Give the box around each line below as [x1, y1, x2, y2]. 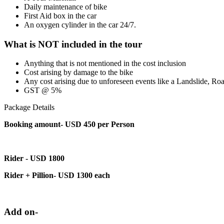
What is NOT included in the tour [4, 38, 142, 49]
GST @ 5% [24, 86, 61, 95]
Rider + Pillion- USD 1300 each [4, 171, 110, 180]
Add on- [4, 206, 38, 217]
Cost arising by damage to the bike [24, 68, 135, 77]
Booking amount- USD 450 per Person [4, 120, 134, 129]
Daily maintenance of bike [24, 2, 107, 11]
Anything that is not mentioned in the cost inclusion [24, 59, 188, 68]
